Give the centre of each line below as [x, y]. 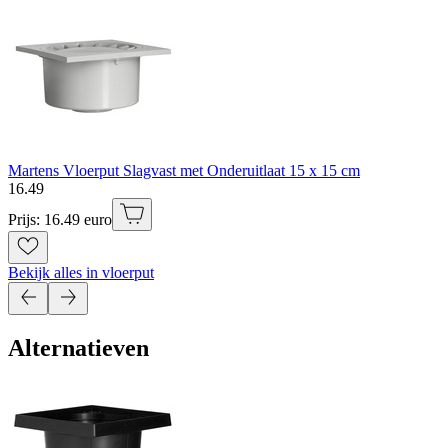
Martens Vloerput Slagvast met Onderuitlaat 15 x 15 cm [184, 171]
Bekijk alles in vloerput [81, 273]
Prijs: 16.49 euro [60, 220]
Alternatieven [78, 348]
